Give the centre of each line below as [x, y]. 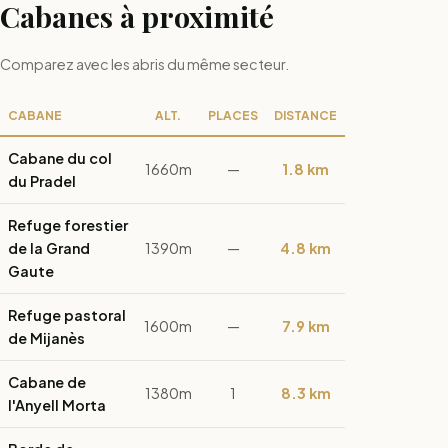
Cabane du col [60, 158]
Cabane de [47, 382]
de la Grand [49, 248]
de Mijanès [46, 338]
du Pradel [42, 181]
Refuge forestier [68, 225]
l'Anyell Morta [57, 405]
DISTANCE [305, 116]
